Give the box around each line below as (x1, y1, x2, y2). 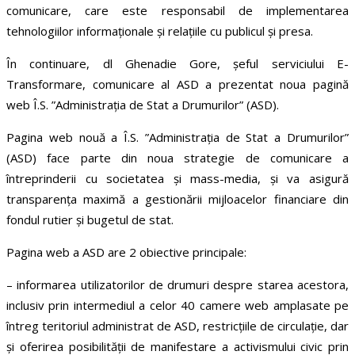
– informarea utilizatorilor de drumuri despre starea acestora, (6, 277, 349, 293)
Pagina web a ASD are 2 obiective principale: (6, 244, 246, 261)
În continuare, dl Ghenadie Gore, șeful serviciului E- (6, 55, 349, 72)
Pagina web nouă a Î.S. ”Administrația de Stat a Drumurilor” (6, 129, 349, 146)
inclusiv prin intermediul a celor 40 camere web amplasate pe (6, 297, 349, 314)
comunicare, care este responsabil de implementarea (6, 2, 349, 19)
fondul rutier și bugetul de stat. (6, 212, 174, 228)
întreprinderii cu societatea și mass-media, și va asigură (6, 170, 349, 187)
